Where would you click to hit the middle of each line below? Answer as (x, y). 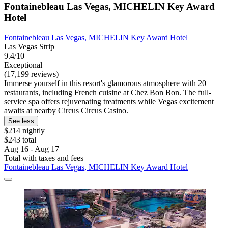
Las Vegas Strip (29, 46)
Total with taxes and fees (44, 158)
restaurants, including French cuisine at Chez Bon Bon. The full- (108, 92)
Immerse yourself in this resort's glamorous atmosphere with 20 (105, 83)
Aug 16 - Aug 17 (32, 149)
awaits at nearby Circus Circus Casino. (66, 110)
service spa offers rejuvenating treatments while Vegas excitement (109, 101)
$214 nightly (24, 130)
